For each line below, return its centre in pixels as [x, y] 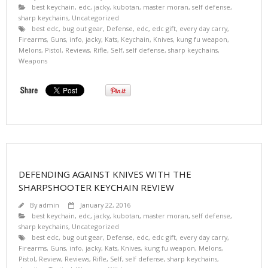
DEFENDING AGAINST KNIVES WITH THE [105, 174]
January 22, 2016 [105, 205]
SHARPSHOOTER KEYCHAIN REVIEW [96, 187]
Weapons [33, 60]
